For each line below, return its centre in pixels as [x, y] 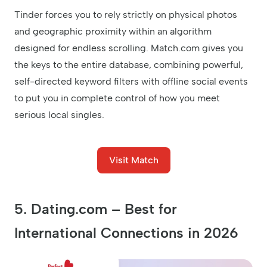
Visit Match [133, 160]
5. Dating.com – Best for [96, 209]
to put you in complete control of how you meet [117, 98]
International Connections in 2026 [126, 232]
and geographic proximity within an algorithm [113, 31]
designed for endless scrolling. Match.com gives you [129, 48]
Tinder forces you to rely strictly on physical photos [126, 14]
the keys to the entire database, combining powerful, [129, 64]
